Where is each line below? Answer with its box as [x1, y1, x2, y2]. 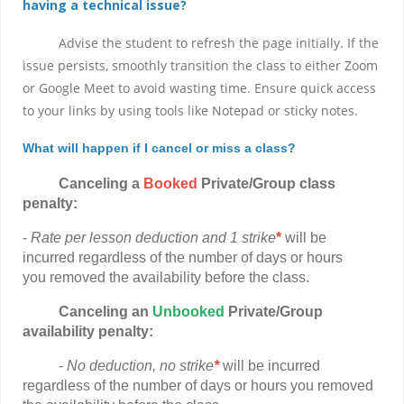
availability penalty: [23, 324, 153, 339]
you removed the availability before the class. [23, 270, 313, 285]
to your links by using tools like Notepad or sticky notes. [23, 102, 358, 119]
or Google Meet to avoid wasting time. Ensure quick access [23, 79, 376, 96]
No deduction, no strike [67, 358, 214, 373]
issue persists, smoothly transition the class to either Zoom [23, 57, 378, 74]
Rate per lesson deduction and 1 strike [31, 230, 276, 245]
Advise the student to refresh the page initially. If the [23, 34, 379, 51]
